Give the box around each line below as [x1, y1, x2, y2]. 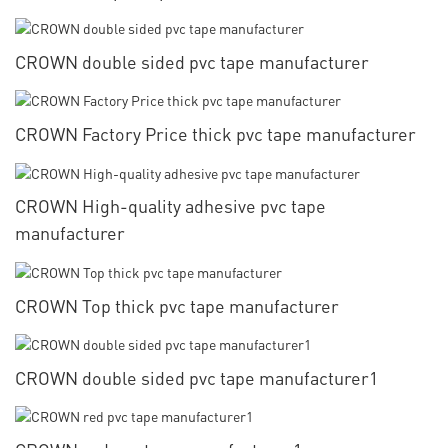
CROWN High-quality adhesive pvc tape [15, 194, 326, 218]
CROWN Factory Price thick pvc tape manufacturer [15, 122, 416, 146]
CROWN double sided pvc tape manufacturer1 [15, 366, 378, 390]
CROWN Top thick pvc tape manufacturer [15, 293, 339, 317]
